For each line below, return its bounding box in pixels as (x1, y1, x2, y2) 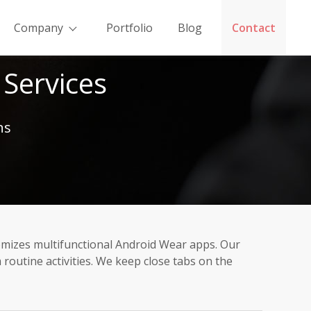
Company (13, 20, 63, 35)
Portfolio (106, 20, 153, 35)
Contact (232, 20, 276, 35)
